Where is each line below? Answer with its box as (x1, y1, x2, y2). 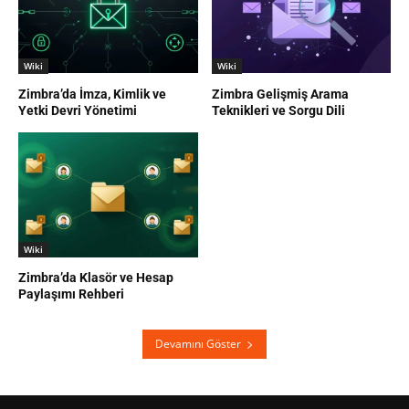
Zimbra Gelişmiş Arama (211, 86, 349, 101)
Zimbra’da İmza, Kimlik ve (18, 86, 166, 101)
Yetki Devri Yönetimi (18, 102, 137, 118)
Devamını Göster (155, 336, 241, 352)
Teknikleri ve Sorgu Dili (211, 102, 345, 118)
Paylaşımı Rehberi (18, 287, 124, 302)
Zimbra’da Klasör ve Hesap (18, 270, 173, 286)
